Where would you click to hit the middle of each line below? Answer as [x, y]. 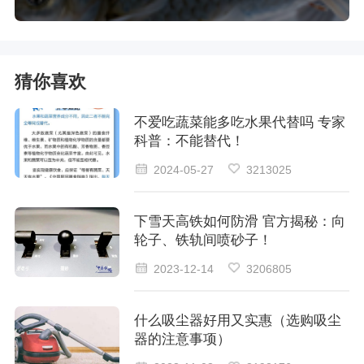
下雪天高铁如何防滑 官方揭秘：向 [239, 221]
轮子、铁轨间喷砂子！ [203, 240]
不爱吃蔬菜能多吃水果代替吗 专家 [239, 123]
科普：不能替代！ [189, 141]
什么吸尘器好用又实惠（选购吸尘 [237, 320]
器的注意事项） [182, 339]
